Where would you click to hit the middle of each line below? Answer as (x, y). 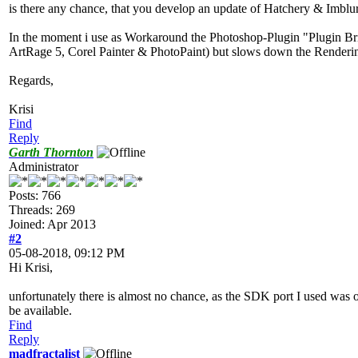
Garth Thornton (51, 152)
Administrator (44, 166)
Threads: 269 (42, 209)
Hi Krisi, (31, 267)
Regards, (31, 80)
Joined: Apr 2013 (52, 224)
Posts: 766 (35, 195)
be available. (40, 310)
